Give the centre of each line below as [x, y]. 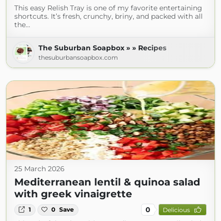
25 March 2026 [39, 169]
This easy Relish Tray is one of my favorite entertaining [108, 8]
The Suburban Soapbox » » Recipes [102, 48]
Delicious [176, 210]
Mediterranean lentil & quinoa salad [107, 182]
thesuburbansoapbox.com [78, 58]
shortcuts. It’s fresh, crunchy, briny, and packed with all [109, 17]
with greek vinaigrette [73, 194]
